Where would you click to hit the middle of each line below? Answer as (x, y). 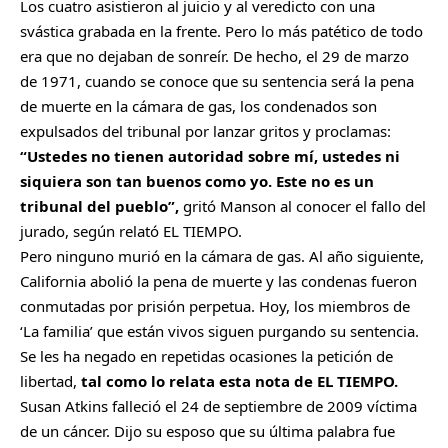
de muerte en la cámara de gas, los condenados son (198, 106)
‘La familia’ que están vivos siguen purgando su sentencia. (219, 331)
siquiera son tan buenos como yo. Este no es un (197, 181)
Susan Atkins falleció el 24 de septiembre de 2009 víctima (218, 406)
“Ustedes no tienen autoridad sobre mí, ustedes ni (210, 156)
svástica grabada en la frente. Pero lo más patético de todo (221, 31)
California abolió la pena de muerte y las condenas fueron (218, 281)
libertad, (50, 381)
